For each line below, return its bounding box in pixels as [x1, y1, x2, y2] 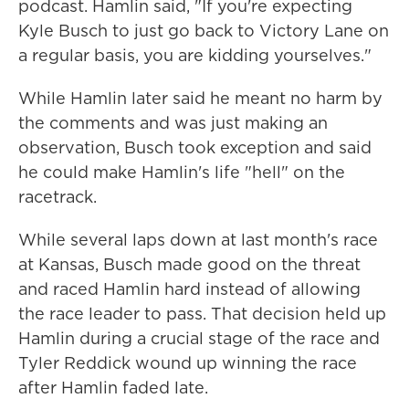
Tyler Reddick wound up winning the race [18, 351, 357, 374]
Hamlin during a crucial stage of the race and [18, 326, 380, 350]
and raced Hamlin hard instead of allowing [18, 277, 361, 300]
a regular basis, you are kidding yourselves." [18, 43, 372, 67]
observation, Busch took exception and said [18, 135, 372, 159]
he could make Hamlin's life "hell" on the [18, 160, 345, 184]
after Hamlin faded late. [18, 375, 208, 399]
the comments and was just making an [18, 110, 328, 134]
